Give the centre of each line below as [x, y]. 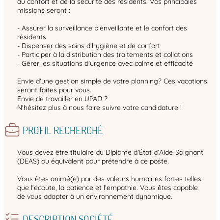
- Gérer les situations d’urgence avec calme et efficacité [105, 64]
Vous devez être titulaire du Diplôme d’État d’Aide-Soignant [110, 152]
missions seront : [44, 11]
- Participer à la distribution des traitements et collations [105, 55]
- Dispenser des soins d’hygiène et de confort [89, 46]
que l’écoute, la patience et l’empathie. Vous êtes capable [108, 188]
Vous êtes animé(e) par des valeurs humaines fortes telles [109, 179]
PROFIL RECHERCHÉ [63, 130]
